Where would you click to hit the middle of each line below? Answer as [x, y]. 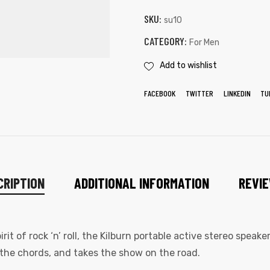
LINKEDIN [237, 93]
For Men [204, 42]
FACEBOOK [160, 93]
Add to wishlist [188, 66]
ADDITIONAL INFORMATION [142, 183]
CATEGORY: [167, 41]
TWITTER [199, 93]
